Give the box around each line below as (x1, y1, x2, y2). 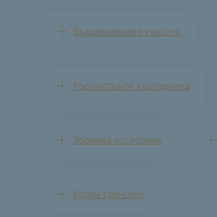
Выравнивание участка (73, 25, 181, 37)
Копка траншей (73, 188, 144, 200)
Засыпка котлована (73, 134, 162, 146)
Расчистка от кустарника (73, 79, 190, 92)
